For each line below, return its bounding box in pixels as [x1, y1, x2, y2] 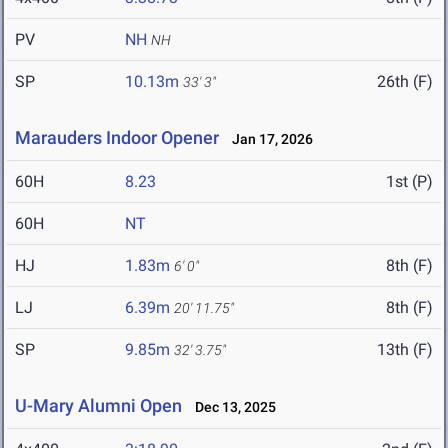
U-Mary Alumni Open [15, 395, 182, 417]
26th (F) [377, 72, 433, 92]
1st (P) [386, 172, 433, 192]
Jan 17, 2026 [223, 131, 313, 148]
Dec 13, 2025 [186, 399, 276, 416]
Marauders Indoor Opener [15, 127, 219, 149]
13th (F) [377, 340, 433, 360]
